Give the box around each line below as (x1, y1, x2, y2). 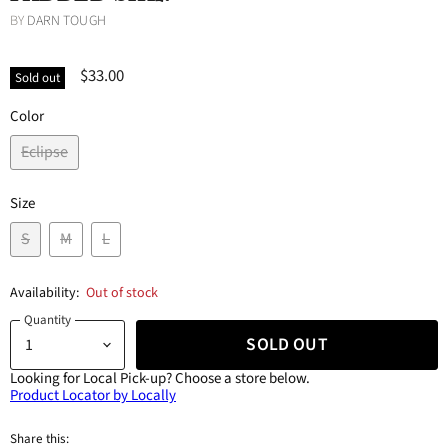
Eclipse (21, 141, 68, 163)
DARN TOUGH (27, 10, 106, 31)
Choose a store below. (172, 368, 310, 389)
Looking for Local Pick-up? (10, 368, 172, 389)
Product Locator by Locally (10, 385, 176, 406)
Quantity (24, 310, 71, 329)
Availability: (10, 283, 80, 304)
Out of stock (85, 283, 158, 304)
